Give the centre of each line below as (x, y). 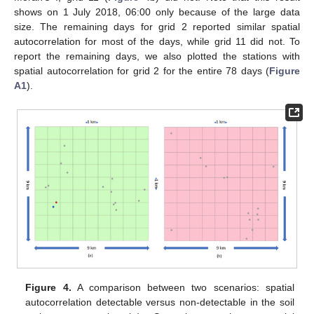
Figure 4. (48, 287)
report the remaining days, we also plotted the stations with (157, 56)
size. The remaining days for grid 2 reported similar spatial (157, 27)
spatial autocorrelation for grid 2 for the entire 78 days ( (142, 71)
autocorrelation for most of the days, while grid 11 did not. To (157, 42)
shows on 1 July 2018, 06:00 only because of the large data (157, 12)
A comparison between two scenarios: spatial (183, 287)
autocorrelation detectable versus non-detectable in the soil (160, 302)
